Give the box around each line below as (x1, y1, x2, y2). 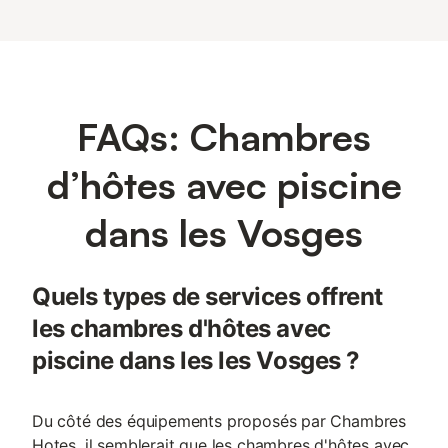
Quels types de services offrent (32, 282, 383, 311)
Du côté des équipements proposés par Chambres (32, 411, 407, 431)
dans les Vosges (85, 209, 363, 256)
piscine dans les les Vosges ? (32, 346, 360, 375)
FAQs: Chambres (77, 113, 371, 160)
